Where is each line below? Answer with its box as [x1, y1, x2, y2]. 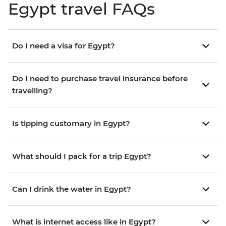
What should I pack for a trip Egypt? [12, 151, 151, 161]
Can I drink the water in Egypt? [12, 184, 131, 194]
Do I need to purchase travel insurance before [12, 74, 188, 84]
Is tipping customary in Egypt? [12, 119, 130, 129]
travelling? [12, 86, 52, 96]
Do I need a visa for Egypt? [12, 41, 115, 51]
